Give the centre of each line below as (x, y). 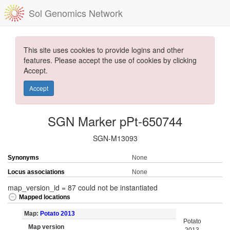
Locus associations (36, 172)
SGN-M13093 (115, 138)
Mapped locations (45, 197)
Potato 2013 (57, 214)
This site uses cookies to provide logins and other (104, 50)
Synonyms (23, 158)
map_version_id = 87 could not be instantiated (83, 187)
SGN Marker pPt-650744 (115, 121)
